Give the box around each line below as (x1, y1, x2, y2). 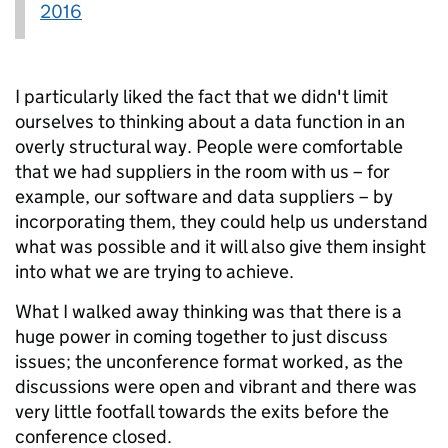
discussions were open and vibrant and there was (15, 375, 417, 399)
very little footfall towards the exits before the (15, 400, 389, 424)
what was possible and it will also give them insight (15, 235, 426, 259)
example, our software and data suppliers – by (15, 185, 393, 209)
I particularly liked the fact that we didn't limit (15, 85, 388, 109)
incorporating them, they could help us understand (15, 210, 428, 234)
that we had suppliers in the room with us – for (15, 160, 390, 184)
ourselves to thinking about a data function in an (15, 110, 405, 134)
